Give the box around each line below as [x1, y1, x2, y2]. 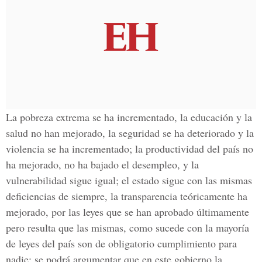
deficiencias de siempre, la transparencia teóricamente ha [6, 189, 247, 203]
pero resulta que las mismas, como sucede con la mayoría [6, 220, 249, 235]
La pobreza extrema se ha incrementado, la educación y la [6, 110, 252, 124]
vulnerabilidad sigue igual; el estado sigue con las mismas [6, 173, 252, 187]
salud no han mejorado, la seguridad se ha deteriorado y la [6, 126, 254, 140]
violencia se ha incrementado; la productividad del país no [6, 142, 253, 156]
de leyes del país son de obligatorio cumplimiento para [6, 236, 237, 250]
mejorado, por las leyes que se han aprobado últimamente [6, 205, 249, 219]
